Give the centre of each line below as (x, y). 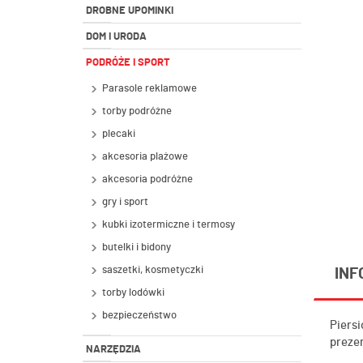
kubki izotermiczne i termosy (169, 225)
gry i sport (125, 202)
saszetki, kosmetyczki (153, 270)
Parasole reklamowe (149, 89)
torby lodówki (133, 293)
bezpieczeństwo (139, 316)
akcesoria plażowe (145, 157)
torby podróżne (137, 111)
